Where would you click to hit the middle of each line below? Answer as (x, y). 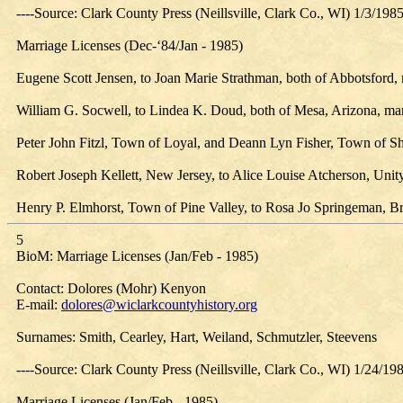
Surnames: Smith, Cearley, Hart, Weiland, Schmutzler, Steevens (197, 337)
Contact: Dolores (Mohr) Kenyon (111, 288)
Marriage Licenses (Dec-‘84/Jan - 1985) (130, 45)
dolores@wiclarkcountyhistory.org (159, 304)
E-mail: (39, 304)
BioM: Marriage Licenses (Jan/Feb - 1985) (137, 256)
